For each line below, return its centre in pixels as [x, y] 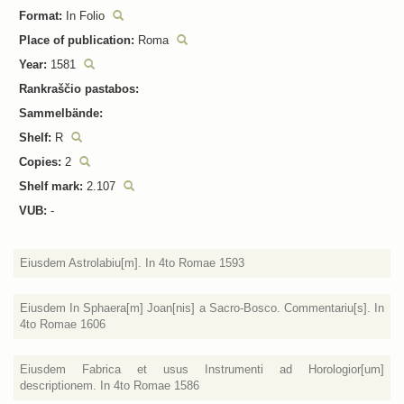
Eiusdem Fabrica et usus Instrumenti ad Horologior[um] [202, 369]
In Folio [85, 16]
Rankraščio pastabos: [79, 89]
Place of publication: [77, 40]
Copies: [40, 162]
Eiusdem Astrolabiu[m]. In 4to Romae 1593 [132, 263]
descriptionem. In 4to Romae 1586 [110, 386]
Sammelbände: [61, 113]
